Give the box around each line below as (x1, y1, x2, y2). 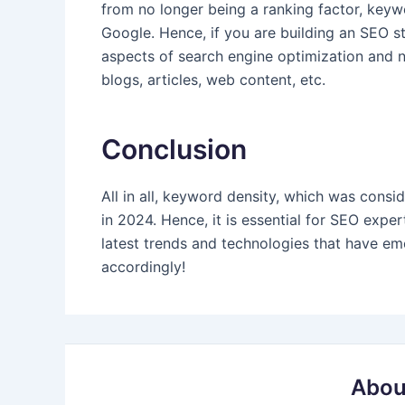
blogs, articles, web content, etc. (101, 70, 325, 89)
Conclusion (101, 132, 247, 165)
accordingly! (101, 257, 185, 276)
